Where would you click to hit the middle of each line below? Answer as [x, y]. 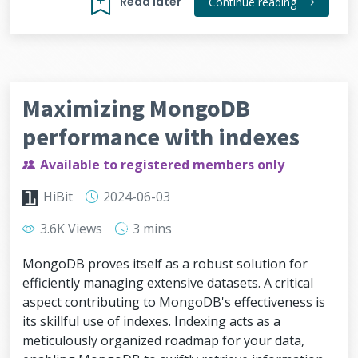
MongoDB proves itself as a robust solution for [165, 264]
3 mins [151, 229]
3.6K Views [70, 229]
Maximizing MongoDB [136, 108]
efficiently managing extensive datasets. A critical [168, 283]
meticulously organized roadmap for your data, [163, 340]
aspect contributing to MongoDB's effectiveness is [174, 302]
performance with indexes [161, 137]
